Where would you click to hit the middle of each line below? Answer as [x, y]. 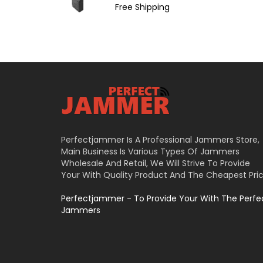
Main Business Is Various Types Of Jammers [150, 152]
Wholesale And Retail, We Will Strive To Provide [156, 163]
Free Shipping [142, 7]
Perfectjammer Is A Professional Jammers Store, [160, 140]
